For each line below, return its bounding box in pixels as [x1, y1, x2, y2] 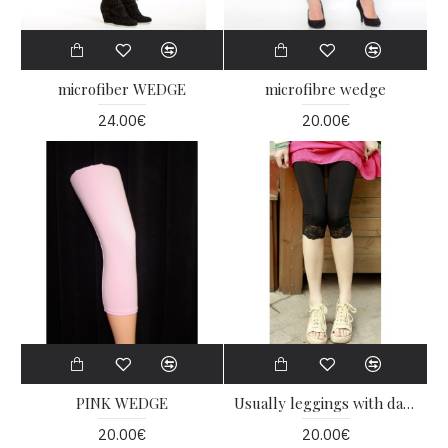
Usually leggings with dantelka [403, 393, 415, 414]
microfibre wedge [265, 79, 387, 100]
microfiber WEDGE [57, 79, 186, 100]
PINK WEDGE [75, 393, 168, 414]
